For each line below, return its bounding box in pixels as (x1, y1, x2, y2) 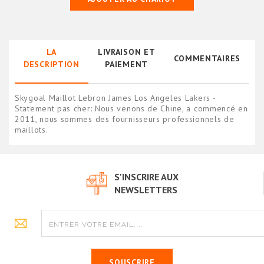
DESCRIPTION (24, 59, 80, 70)
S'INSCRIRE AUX (114, 171, 179, 183)
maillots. (15, 124, 48, 136)
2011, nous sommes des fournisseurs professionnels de (15, 114, 235, 125)
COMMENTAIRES (173, 52, 240, 64)
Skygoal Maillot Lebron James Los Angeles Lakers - (15, 93, 216, 104)
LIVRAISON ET (97, 47, 156, 58)
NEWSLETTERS (114, 184, 177, 196)
